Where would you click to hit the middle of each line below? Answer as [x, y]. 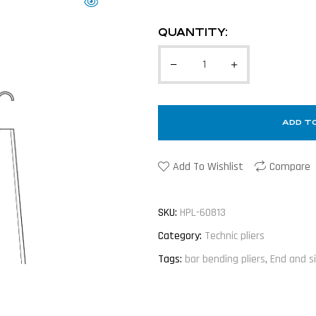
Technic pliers [235, 236]
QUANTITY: [193, 32]
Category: [180, 236]
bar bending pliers [225, 259]
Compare [290, 167]
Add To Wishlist [208, 167]
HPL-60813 [203, 212]
